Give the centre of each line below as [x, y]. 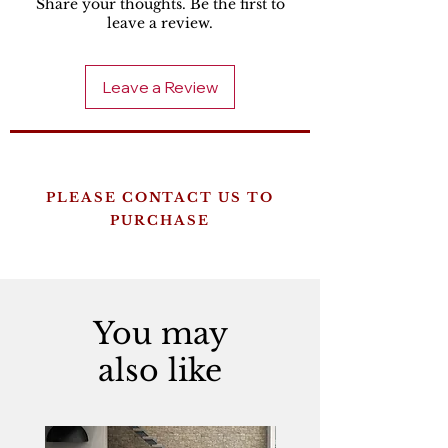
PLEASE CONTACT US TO [160, 197]
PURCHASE [160, 220]
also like [160, 370]
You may [160, 333]
